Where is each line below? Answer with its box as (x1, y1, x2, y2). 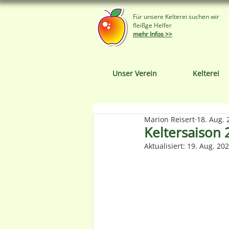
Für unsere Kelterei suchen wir (133, 12, 221, 21)
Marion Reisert (144, 114, 195, 124)
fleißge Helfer (133, 21, 172, 30)
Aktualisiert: (144, 141, 187, 151)
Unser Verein (112, 68, 157, 78)
